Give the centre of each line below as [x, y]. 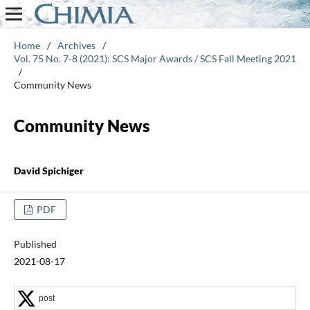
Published [35, 244]
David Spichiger [48, 170]
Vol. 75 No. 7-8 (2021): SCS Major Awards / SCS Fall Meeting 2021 [155, 58]
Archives [76, 45]
